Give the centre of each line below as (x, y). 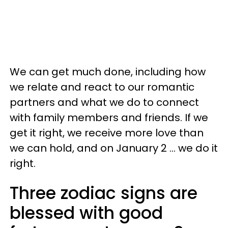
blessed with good (86, 213)
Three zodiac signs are (104, 193)
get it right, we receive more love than (107, 133)
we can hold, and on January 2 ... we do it (114, 148)
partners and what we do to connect (104, 102)
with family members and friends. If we (109, 118)
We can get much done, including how (108, 72)
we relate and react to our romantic (102, 87)
